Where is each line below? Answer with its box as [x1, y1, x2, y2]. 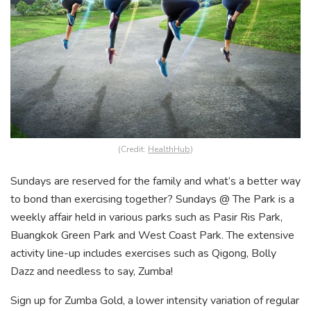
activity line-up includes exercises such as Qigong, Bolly [10, 246, 276, 262]
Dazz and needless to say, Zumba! [10, 264, 176, 280]
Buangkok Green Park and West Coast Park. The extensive [10, 228, 294, 244]
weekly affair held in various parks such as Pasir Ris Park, [10, 210, 283, 226]
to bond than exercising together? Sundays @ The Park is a [10, 192, 294, 208]
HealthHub [148, 144, 190, 155]
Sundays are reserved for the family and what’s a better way [10, 174, 301, 190]
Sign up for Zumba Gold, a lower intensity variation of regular [10, 293, 299, 309]
